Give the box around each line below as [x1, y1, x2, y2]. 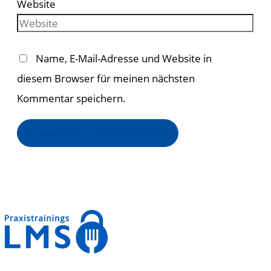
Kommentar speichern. [17, 91, 126, 106]
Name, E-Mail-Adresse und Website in [36, 51, 212, 66]
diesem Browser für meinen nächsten [17, 71, 195, 86]
